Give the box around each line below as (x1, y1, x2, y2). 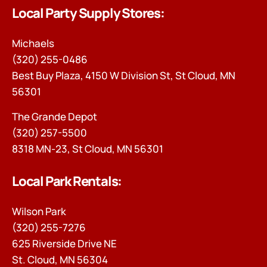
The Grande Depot (12, 109, 97, 123)
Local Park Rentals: (12, 172, 122, 191)
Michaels (12, 36, 54, 51)
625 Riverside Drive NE (12, 237, 117, 251)
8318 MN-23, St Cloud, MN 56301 (12, 141, 163, 156)
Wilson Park (12, 204, 66, 219)
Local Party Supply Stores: (12, 4, 164, 23)
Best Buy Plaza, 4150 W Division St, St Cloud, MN (12, 69, 235, 83)
